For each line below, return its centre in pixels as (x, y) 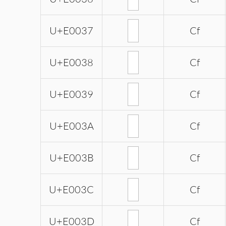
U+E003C (71, 190)
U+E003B (71, 158)
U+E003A (71, 126)
